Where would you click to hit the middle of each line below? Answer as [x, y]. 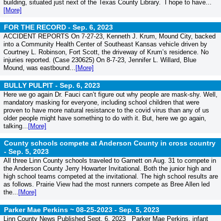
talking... [16, 126]
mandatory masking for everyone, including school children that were [101, 102]
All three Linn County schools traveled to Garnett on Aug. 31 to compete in [110, 161]
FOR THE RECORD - [38, 27]
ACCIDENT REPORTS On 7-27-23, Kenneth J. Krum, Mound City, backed [109, 37]
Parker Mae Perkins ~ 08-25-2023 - [61, 209]
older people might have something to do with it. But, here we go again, [105, 118]
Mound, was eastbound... [39, 68]
